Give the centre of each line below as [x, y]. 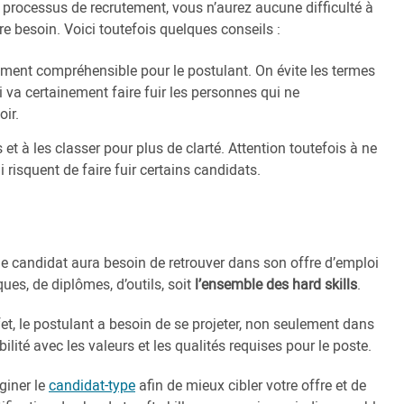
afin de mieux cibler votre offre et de [251, 385]
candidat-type [92, 385]
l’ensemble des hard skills [276, 284]
